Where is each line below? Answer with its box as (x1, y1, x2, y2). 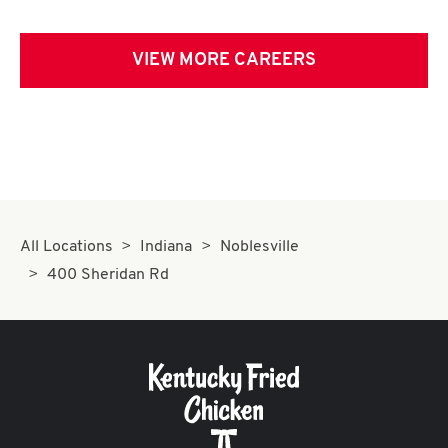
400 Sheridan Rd (47, 267, 170, 283)
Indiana (140, 239, 193, 255)
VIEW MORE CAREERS (132, 51, 316, 70)
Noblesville (219, 239, 299, 255)
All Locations (20, 239, 113, 255)
